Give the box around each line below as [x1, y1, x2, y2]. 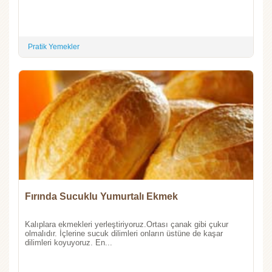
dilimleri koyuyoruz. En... [25, 237, 112, 247]
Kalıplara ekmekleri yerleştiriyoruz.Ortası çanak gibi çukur [25, 219, 228, 229]
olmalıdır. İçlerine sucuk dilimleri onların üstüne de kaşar [25, 228, 223, 238]
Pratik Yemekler [28, 42, 80, 51]
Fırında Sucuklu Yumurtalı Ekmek [25, 191, 178, 202]
